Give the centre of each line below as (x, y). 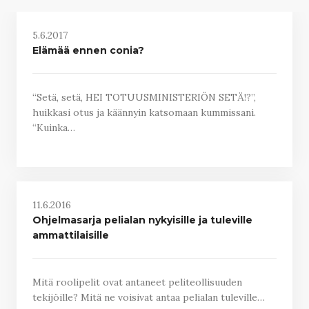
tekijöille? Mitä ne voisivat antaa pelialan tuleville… (148, 297)
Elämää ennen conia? (88, 50)
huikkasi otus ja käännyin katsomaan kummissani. (144, 112)
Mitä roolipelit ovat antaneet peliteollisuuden (137, 282)
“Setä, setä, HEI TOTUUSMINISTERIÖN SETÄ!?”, (144, 97)
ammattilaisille (70, 235)
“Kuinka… (53, 128)
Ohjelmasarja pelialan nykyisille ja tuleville (142, 220)
